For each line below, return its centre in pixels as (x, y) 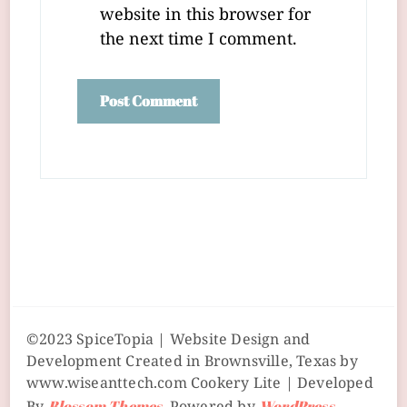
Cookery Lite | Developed (280, 384)
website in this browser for (205, 15)
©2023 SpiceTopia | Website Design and (169, 340)
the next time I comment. (199, 40)
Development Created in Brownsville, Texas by (192, 362)
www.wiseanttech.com (107, 384)
